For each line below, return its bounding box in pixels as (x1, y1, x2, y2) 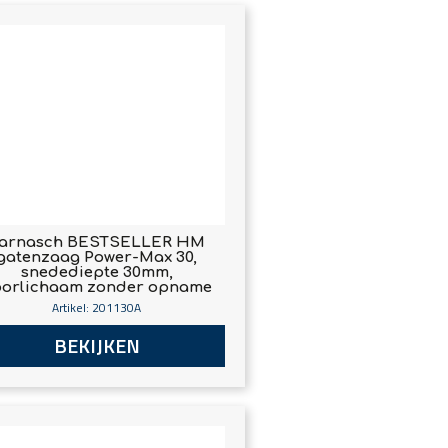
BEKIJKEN (53, 330, 140, 362)
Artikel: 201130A (52, 298, 142, 318)
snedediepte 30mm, (20, 264, 173, 282)
